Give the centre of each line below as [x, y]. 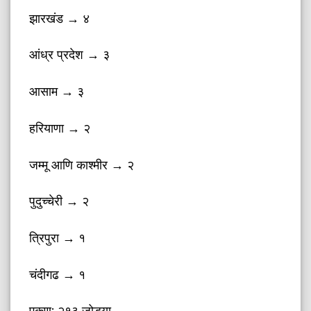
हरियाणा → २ [60, 128]
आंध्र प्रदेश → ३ [70, 55]
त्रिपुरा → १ [58, 237]
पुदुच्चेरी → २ [59, 201]
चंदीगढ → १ [58, 274]
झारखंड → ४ [60, 18]
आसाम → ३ [57, 92]
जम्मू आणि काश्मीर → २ [82, 165]
